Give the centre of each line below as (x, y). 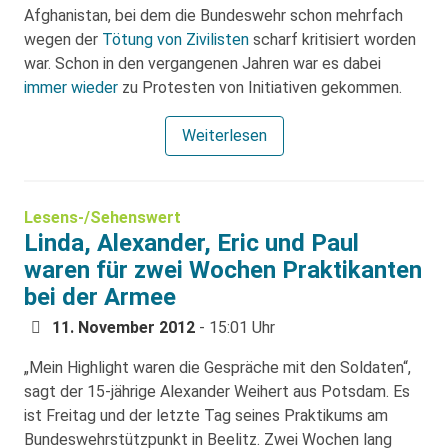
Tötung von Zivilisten (175, 39)
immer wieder (71, 87)
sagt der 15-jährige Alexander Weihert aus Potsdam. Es (217, 391)
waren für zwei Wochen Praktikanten (223, 270)
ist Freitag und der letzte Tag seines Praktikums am (206, 415)
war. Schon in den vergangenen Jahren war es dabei (202, 63)
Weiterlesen (224, 135)
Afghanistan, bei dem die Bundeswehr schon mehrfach (213, 15)
